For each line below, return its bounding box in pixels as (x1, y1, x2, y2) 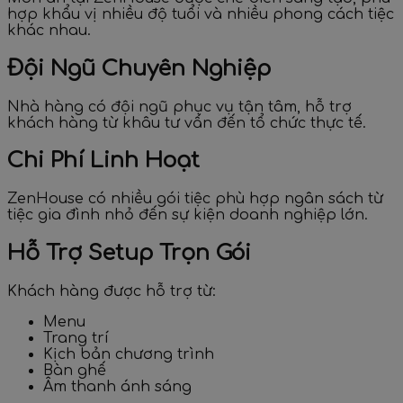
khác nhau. (7, 22, 91, 39)
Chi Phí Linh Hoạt (7, 148, 200, 174)
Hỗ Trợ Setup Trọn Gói (7, 241, 251, 266)
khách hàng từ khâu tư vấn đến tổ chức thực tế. (7, 114, 366, 131)
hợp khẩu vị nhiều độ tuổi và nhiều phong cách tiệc (7, 5, 394, 22)
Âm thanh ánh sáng (43, 379, 192, 396)
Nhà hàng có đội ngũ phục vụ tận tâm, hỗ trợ (7, 98, 352, 115)
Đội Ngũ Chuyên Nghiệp (7, 56, 271, 81)
